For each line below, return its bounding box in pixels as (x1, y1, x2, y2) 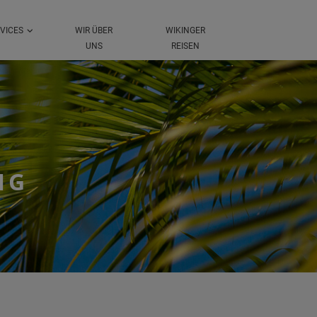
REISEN (171, 41, 200, 52)
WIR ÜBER (75, 25, 113, 36)
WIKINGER (165, 25, 205, 36)
